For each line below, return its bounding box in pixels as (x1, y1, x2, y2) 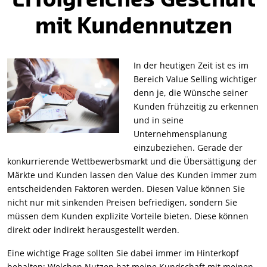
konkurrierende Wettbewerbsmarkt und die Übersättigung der (7, 155, 257, 167)
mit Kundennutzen (35, 16, 232, 38)
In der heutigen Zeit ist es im (133, 59, 249, 71)
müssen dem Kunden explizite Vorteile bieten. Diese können (7, 210, 249, 222)
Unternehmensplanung (133, 128, 227, 139)
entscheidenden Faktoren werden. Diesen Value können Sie (7, 182, 245, 194)
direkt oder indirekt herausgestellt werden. (7, 223, 179, 235)
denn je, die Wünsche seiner (133, 86, 248, 98)
